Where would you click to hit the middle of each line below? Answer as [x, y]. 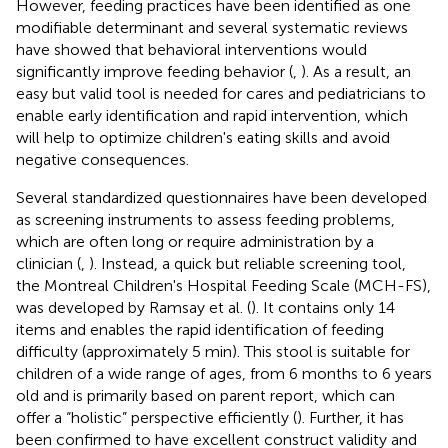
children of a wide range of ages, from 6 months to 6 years [224, 373]
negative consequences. [102, 159]
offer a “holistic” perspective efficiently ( [156, 417]
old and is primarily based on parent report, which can [205, 395]
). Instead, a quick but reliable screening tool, [247, 263]
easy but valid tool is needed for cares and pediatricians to [221, 93]
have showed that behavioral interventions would [191, 49]
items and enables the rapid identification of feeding [200, 329]
